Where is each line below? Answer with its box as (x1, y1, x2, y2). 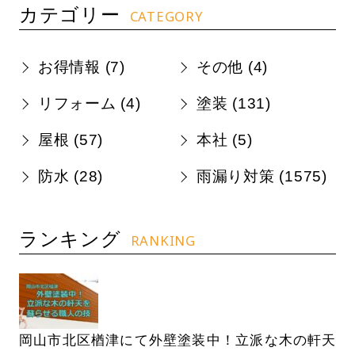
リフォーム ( (37, 94, 127, 112)
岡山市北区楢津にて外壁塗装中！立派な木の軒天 (18, 332, 337, 348)
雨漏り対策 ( (196, 167, 285, 185)
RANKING (130, 231, 196, 250)
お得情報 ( (37, 59, 111, 76)
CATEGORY (129, 7, 204, 26)
